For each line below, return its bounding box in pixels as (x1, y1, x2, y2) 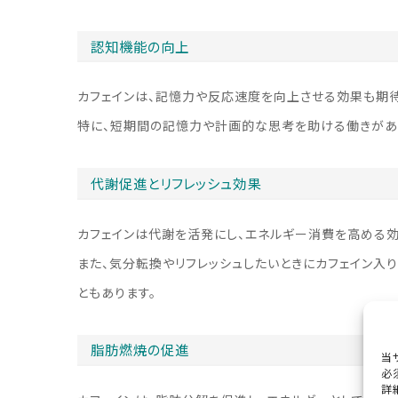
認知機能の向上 (91, 38, 190, 56)
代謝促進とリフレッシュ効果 (91, 175, 262, 193)
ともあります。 (77, 284, 156, 300)
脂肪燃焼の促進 (91, 342, 190, 360)
